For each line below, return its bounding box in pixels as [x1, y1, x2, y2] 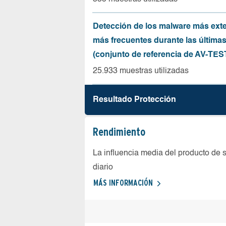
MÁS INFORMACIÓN [93, 178, 153, 188]
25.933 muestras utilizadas [93, 67, 189, 75]
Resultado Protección [93, 96, 176, 104]
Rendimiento [93, 125, 145, 138]
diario [93, 163, 113, 172]
